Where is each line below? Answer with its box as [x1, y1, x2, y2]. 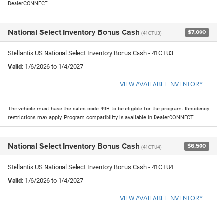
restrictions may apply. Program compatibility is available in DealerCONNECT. [8, 114, 195, 121]
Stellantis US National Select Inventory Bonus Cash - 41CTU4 [8, 163, 173, 170]
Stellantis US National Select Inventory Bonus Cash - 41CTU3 [8, 49, 173, 57]
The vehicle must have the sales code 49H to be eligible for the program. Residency [8, 105, 209, 112]
